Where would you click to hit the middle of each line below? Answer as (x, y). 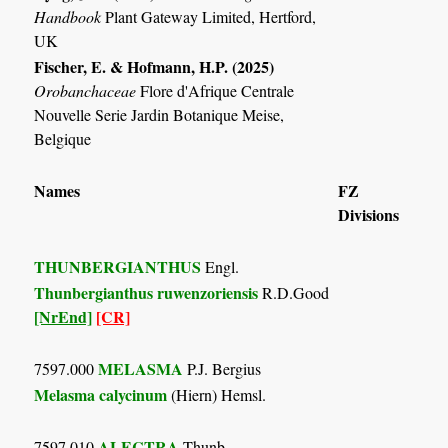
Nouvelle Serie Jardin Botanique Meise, (159, 114)
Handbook (70, 16)
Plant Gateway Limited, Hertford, (211, 16)
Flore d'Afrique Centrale (217, 90)
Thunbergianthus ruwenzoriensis (146, 292)
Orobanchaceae (87, 90)
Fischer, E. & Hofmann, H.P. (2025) (154, 66)
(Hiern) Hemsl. (217, 394)
